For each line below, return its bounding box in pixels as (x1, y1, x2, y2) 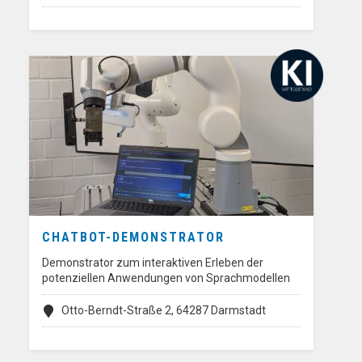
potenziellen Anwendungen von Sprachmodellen (42, 271, 290, 285)
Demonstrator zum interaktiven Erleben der (42, 256, 263, 270)
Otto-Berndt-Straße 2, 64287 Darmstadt (61, 304, 266, 318)
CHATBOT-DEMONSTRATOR (42, 229, 225, 246)
